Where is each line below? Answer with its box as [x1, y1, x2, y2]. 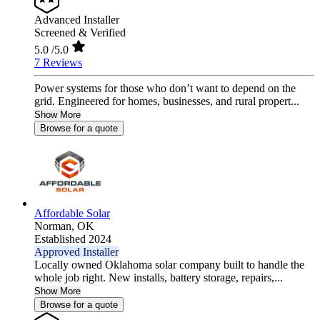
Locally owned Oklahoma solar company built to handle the [34, 259, 304, 271]
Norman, [34, 220, 77, 233]
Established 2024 [34, 233, 111, 246]
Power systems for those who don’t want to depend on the [34, 82, 296, 95]
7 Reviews [34, 56, 82, 69]
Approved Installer [34, 246, 119, 259]
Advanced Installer [34, 14, 119, 26]
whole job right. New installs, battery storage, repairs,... [34, 271, 283, 284]
